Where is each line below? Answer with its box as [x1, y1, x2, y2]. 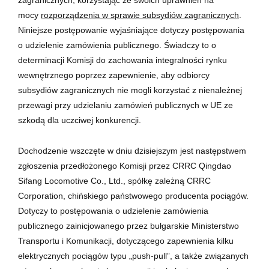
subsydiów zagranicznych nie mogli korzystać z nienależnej [18, 85, 242, 95]
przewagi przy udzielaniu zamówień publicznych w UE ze [18, 100, 233, 110]
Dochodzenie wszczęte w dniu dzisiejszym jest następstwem [18, 145, 246, 156]
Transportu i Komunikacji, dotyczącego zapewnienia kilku [18, 235, 234, 246]
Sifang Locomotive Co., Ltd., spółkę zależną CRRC [18, 175, 211, 186]
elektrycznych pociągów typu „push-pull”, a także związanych [18, 250, 249, 261]
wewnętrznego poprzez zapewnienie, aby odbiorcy [18, 70, 210, 80]
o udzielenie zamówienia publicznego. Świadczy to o [18, 40, 216, 50]
